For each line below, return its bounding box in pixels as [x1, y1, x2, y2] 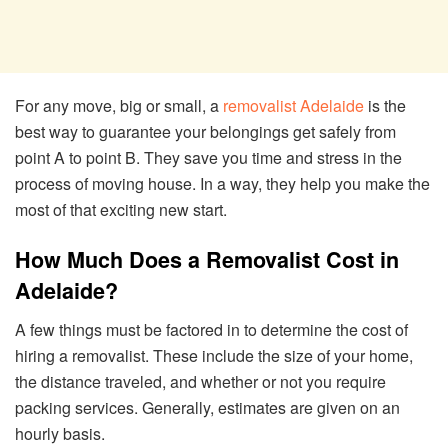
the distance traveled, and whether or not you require [15, 370, 386, 394]
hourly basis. [15, 422, 105, 446]
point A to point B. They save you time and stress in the [15, 145, 402, 169]
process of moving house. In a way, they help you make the [15, 171, 430, 195]
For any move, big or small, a [15, 93, 223, 117]
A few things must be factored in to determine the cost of [15, 318, 408, 342]
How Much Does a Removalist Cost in [15, 244, 399, 276]
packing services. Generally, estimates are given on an [15, 396, 400, 420]
